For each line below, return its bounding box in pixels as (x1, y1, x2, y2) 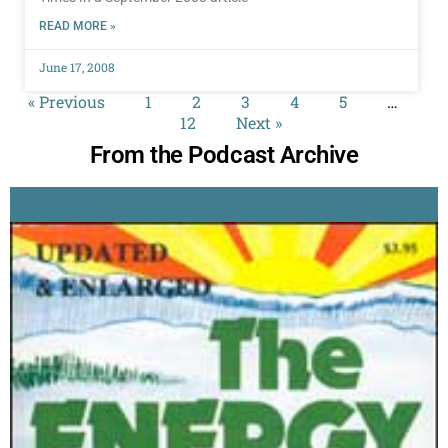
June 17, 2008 (39, 58, 115, 75)
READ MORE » (39, 18, 116, 33)
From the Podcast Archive (89, 140, 359, 169)
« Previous (27, 90, 105, 112)
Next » (235, 111, 282, 133)
